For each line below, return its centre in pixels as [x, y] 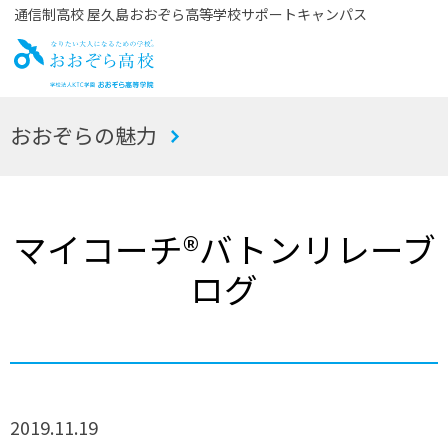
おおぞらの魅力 [84, 134]
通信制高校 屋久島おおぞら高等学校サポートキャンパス [190, 14]
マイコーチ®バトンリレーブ [224, 248]
